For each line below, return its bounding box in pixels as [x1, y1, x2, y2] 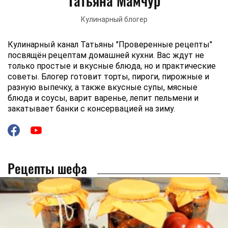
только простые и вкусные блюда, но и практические [8, 61, 216, 71]
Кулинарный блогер [80, 15, 148, 23]
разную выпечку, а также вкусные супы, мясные [8, 82, 197, 92]
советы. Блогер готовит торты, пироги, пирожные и [8, 72, 209, 81]
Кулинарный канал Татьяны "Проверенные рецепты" [8, 40, 212, 49]
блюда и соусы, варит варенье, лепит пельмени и [8, 93, 198, 103]
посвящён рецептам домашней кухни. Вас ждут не [8, 50, 204, 60]
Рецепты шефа [8, 158, 87, 178]
